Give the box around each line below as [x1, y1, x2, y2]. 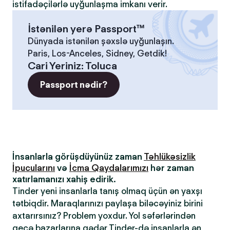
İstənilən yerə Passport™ [28, 23, 144, 35]
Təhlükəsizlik [144, 151, 196, 162]
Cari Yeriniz [28, 60, 81, 72]
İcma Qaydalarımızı [69, 163, 148, 173]
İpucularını [12, 163, 55, 173]
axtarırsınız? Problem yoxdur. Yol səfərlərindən [12, 210, 196, 221]
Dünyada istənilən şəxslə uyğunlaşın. [28, 36, 174, 46]
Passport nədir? [40, 80, 107, 90]
